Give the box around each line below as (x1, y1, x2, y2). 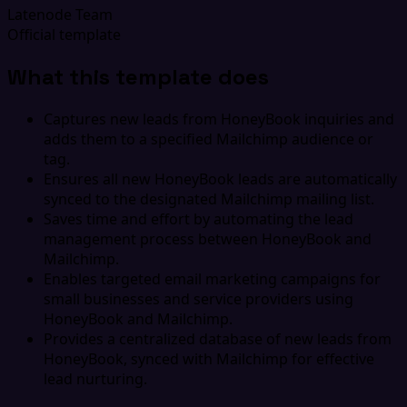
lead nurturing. (44, 368, 147, 389)
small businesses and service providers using (44, 288, 353, 309)
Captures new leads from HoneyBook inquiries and (44, 108, 394, 129)
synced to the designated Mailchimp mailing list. (44, 188, 374, 209)
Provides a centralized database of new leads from (44, 328, 392, 349)
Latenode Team (7, 4, 113, 25)
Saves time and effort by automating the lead (44, 208, 353, 229)
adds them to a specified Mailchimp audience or (44, 128, 373, 149)
